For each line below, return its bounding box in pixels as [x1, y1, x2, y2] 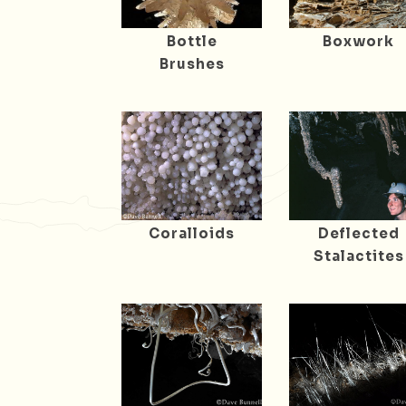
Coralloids [149, 224, 235, 242]
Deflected [317, 224, 400, 242]
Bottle [166, 32, 217, 50]
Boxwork [323, 32, 395, 50]
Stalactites [313, 246, 404, 265]
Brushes [159, 54, 225, 72]
